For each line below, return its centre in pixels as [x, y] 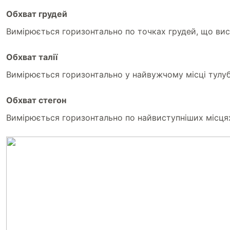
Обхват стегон [36, 100]
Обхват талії [32, 57]
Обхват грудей [37, 14]
